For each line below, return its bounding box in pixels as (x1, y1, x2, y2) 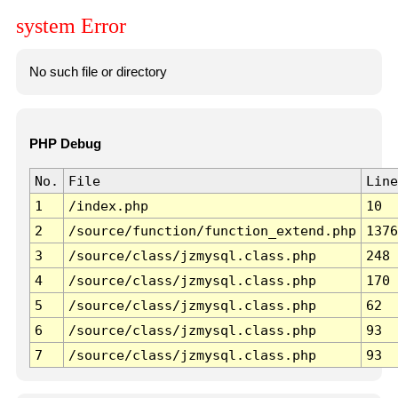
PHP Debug (28, 137, 101, 152)
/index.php (68, 198, 148, 214)
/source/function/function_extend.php (68, 223, 356, 239)
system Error (16, 14, 126, 38)
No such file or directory (28, 64, 167, 79)
